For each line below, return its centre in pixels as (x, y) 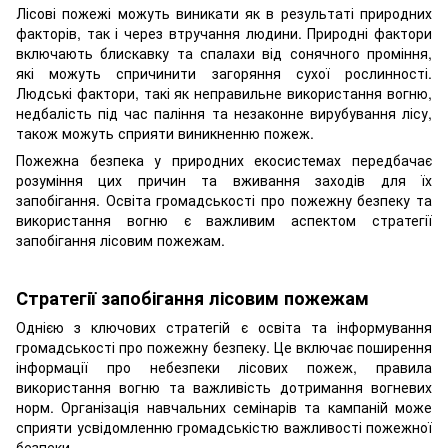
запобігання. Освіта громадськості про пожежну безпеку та (224, 199)
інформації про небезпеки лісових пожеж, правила (224, 367)
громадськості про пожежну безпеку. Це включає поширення (224, 347)
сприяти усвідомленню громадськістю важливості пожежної (224, 427)
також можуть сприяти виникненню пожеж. (165, 132)
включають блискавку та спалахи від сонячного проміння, (224, 52)
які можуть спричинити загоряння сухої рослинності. (224, 72)
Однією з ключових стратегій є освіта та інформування (224, 327)
